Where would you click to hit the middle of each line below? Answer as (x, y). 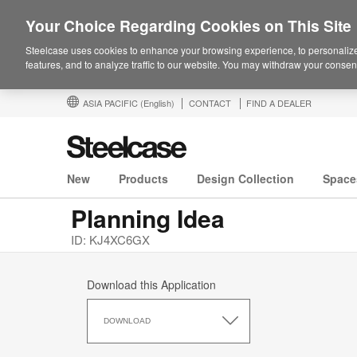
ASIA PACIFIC (112, 103)
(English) (157, 103)
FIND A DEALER (279, 103)
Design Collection (245, 179)
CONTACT (210, 103)
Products (143, 179)
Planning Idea (148, 218)
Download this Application (151, 285)
